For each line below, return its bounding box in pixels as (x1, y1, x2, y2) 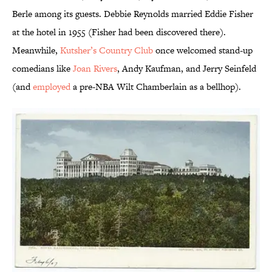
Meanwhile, (12, 44, 60, 57)
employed (33, 80, 70, 93)
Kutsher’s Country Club (60, 44, 153, 57)
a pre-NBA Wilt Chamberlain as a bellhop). (70, 80, 241, 93)
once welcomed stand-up (153, 44, 253, 57)
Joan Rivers (73, 62, 117, 75)
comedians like (12, 62, 73, 75)
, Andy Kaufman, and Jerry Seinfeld (117, 62, 256, 75)
